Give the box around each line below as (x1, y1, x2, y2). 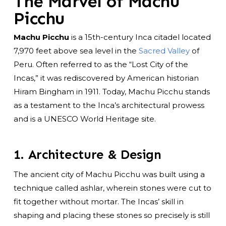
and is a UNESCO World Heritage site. (13, 114, 156, 124)
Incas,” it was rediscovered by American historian (13, 73, 199, 83)
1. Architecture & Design (13, 147, 161, 163)
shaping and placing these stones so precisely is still (13, 210, 210, 220)
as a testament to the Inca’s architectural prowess (13, 100, 204, 110)
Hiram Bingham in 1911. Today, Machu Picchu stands (13, 87, 210, 97)
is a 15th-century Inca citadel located (69, 32, 211, 42)
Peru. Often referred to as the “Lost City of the (13, 60, 188, 70)
